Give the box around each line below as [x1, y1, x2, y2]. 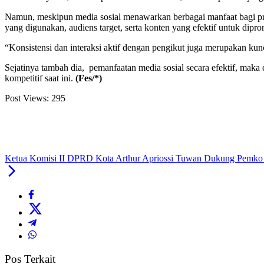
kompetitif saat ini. [5, 73, 75, 84]
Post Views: [5, 93, 49, 104]
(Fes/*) [75, 73, 102, 84]
